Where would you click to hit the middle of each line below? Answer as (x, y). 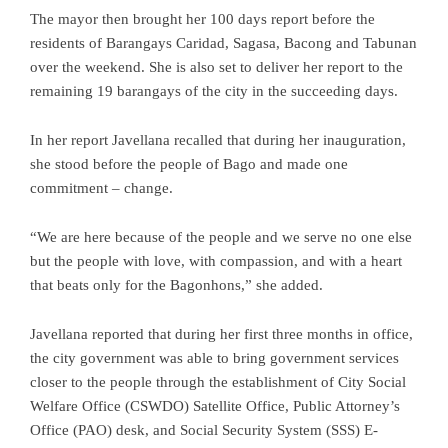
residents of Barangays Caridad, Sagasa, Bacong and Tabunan (223, 42)
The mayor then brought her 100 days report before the (202, 18)
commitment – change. (101, 187)
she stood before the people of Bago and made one (189, 163)
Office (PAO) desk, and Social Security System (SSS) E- (204, 429)
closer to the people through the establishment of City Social (218, 381)
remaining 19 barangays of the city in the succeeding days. (214, 90)
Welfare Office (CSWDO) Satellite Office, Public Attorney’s (215, 405)
